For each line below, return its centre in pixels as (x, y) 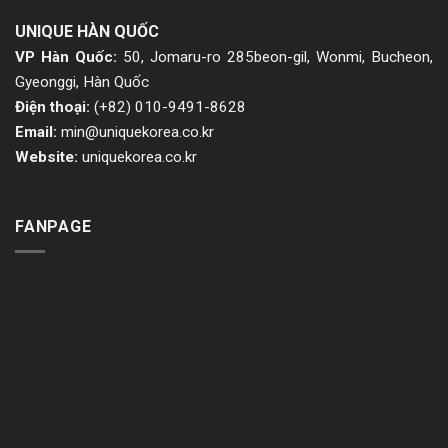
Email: (36, 132)
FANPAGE (53, 227)
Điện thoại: (54, 107)
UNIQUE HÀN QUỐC (87, 32)
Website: (46, 157)
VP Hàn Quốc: (69, 57)
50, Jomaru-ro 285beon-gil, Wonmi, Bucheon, (278, 57)
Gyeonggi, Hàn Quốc (82, 82)
